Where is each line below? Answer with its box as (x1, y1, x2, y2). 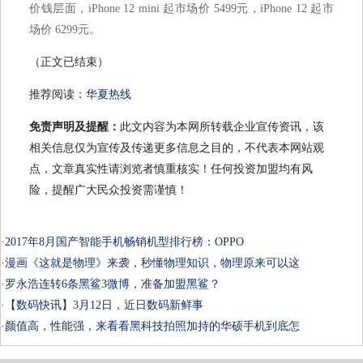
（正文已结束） (29, 55, 109, 68)
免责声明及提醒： (29, 120, 120, 133)
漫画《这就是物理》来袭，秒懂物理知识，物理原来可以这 (5, 256, 300, 269)
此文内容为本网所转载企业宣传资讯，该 (120, 120, 324, 133)
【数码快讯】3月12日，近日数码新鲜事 (5, 298, 203, 311)
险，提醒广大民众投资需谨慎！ (29, 183, 188, 196)
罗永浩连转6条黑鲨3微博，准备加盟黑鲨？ (5, 277, 220, 290)
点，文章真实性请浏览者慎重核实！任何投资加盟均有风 (29, 162, 313, 175)
